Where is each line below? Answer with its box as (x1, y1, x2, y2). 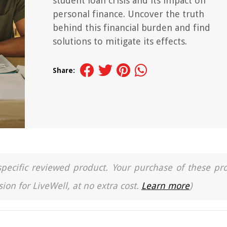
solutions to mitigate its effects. (53, 36, 187, 47)
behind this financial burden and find (53, 22, 210, 33)
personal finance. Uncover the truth (53, 9, 204, 19)
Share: (53, 66, 75, 74)
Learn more (141, 180, 190, 191)
